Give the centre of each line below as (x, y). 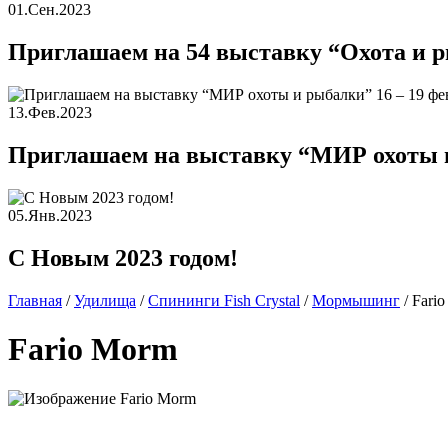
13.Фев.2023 (50, 113)
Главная (35, 300)
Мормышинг (356, 300)
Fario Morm (93, 349)
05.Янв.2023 (50, 215)
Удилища (105, 300)
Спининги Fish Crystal (224, 300)
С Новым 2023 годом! (123, 257)
